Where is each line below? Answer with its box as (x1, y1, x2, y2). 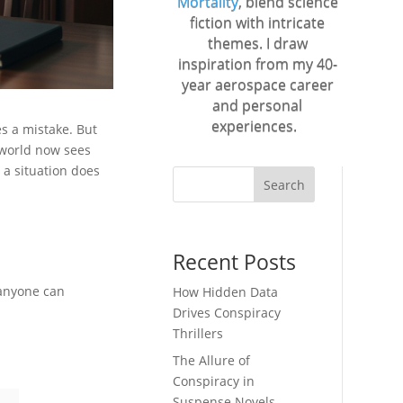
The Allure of (173, 352, 251, 370)
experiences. (210, 115, 304, 136)
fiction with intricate (190, 12, 326, 32)
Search (263, 175, 305, 193)
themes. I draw (207, 32, 308, 53)
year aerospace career (181, 74, 334, 94)
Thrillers (173, 325, 224, 343)
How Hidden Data (173, 283, 279, 301)
